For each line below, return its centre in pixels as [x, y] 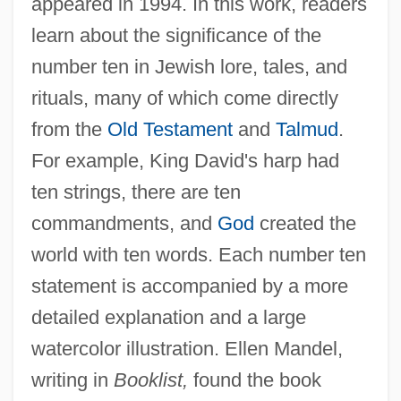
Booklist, [150, 380]
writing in [72, 380]
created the [305, 223]
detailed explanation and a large [168, 317]
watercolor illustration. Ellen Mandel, [187, 348]
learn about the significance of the [176, 35]
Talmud [307, 129]
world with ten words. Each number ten [198, 254]
